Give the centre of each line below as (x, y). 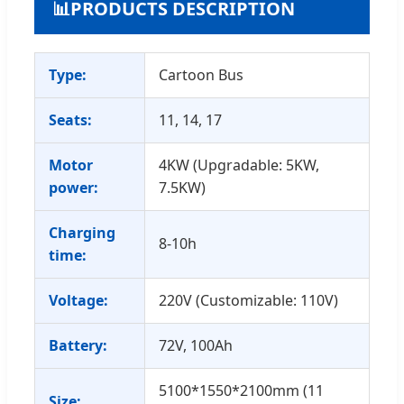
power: (73, 188)
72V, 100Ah (196, 346)
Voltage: (78, 301)
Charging (82, 233)
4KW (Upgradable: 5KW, (239, 165)
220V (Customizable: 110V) (248, 301)
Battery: (78, 346)
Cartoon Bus (201, 75)
